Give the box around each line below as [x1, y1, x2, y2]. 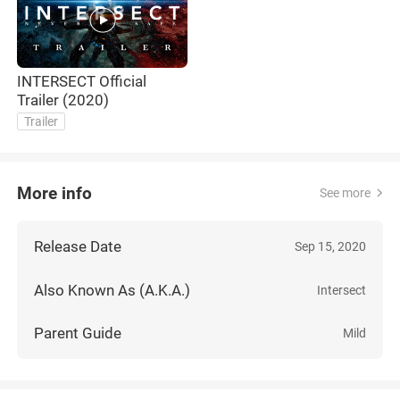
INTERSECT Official [17, 72, 147, 91]
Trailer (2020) [17, 91, 110, 110]
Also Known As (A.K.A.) [34, 280, 191, 299]
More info [17, 182, 93, 204]
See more [319, 186, 371, 201]
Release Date [34, 237, 122, 256]
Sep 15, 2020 [294, 239, 366, 254]
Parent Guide [34, 324, 122, 343]
